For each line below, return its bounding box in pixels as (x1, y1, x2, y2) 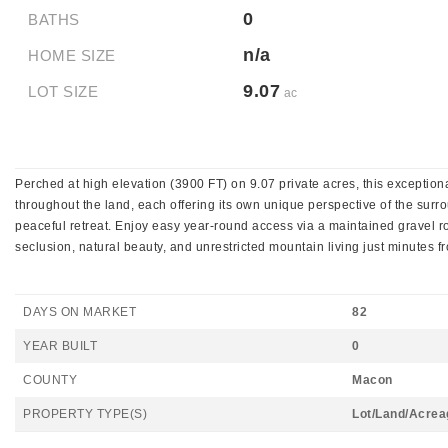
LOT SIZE (28, 83, 98, 100)
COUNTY (23, 373, 77, 387)
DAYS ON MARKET (23, 305, 136, 319)
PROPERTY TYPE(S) (23, 407, 147, 421)
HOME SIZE (28, 47, 116, 64)
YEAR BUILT (23, 339, 97, 353)
